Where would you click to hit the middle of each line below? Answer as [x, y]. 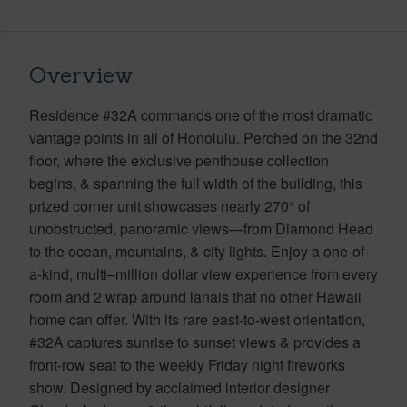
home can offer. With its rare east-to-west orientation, [197, 319]
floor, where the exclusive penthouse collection [179, 160]
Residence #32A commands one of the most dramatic [201, 114]
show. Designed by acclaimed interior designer [179, 387]
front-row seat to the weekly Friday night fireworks [187, 364]
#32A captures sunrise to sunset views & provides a [195, 342]
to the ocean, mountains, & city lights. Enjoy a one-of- [199, 251]
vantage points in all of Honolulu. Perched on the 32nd [203, 137]
